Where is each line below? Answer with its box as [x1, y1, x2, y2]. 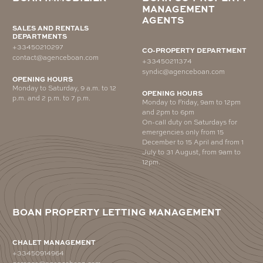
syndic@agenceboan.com [141, 66, 225, 76]
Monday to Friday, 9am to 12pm [141, 97, 241, 107]
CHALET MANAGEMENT [12, 237, 96, 247]
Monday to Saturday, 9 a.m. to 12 [12, 83, 116, 93]
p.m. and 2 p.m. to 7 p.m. [12, 93, 90, 103]
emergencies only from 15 [141, 127, 224, 137]
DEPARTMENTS [12, 31, 67, 41]
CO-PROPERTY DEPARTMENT [141, 45, 247, 55]
